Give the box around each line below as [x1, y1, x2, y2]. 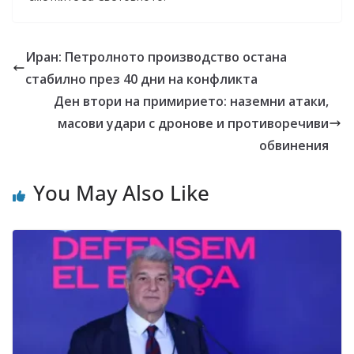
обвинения [259, 137, 329, 154]
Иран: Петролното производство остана [25, 48, 287, 66]
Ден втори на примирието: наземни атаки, [54, 92, 329, 110]
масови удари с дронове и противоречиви [58, 115, 329, 132]
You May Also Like [33, 179, 209, 207]
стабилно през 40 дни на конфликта [25, 70, 258, 88]
